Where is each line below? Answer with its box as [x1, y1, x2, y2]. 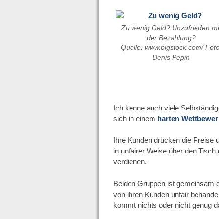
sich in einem [113, 114, 157, 123]
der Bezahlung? [146, 34, 196, 42]
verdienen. [113, 157, 147, 166]
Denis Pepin [152, 53, 190, 61]
